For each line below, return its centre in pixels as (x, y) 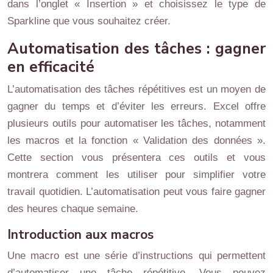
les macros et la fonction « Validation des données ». (136, 140)
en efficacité (51, 67)
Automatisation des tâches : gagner (136, 49)
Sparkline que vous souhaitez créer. (89, 21)
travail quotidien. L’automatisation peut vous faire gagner (136, 192)
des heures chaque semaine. (73, 209)
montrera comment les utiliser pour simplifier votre (136, 175)
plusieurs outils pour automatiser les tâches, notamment (136, 123)
